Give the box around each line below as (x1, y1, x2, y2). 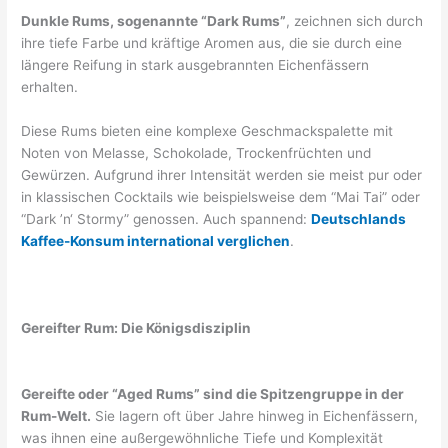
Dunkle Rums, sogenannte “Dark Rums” (21, 12, 287, 29)
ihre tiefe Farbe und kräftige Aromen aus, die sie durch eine (21, 34, 403, 51)
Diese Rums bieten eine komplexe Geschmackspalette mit (21, 122, 394, 139)
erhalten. (21, 78, 79, 95)
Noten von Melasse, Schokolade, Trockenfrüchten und (21, 144, 372, 161)
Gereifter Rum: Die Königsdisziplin (21, 320, 252, 337)
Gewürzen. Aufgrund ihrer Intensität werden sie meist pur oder (21, 166, 423, 183)
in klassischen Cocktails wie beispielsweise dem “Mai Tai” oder (21, 188, 421, 205)
